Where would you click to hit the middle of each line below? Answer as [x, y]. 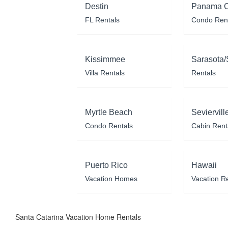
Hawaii [204, 165]
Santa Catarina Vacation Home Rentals [78, 217]
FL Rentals [102, 20]
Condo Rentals [109, 126]
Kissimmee [105, 60]
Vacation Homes [111, 179]
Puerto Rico [106, 165]
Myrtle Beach [108, 112]
